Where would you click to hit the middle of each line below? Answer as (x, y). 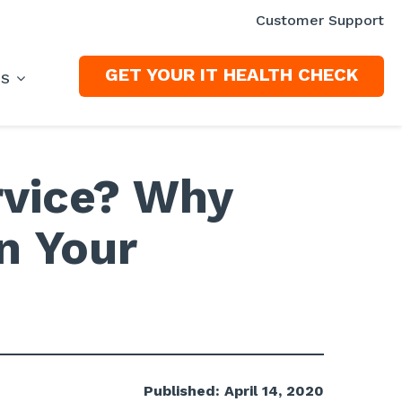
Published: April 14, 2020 (234, 391)
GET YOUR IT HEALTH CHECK (232, 74)
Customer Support (320, 20)
